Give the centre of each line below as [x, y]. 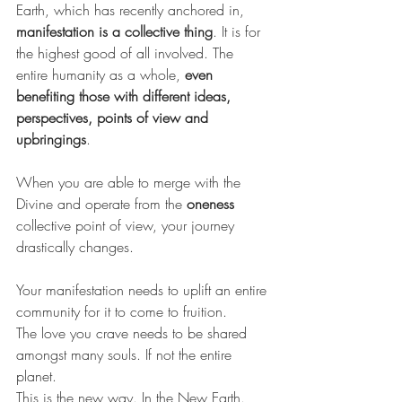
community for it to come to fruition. [122, 311]
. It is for [239, 31]
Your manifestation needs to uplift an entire [144, 289]
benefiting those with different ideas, [126, 96]
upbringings [51, 139]
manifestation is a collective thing [114, 31]
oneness [210, 203]
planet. [36, 376]
